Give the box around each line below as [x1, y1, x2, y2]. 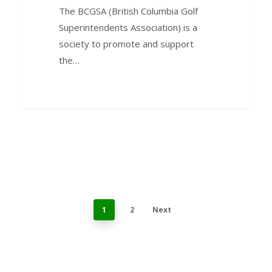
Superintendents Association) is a [58, 21, 197, 34]
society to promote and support [58, 38, 194, 50]
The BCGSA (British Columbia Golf [58, 5, 198, 18]
